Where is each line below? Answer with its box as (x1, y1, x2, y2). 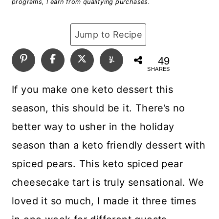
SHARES (147, 66, 170, 72)
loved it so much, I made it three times (12, 195, 197, 207)
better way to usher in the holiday (12, 120, 175, 132)
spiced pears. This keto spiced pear (12, 157, 183, 170)
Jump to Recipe (74, 29, 142, 40)
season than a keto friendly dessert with (12, 139, 205, 151)
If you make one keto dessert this (12, 83, 174, 95)
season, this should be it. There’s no (12, 102, 185, 114)
